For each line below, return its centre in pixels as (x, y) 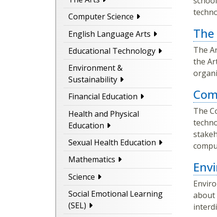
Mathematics (92, 160)
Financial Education (103, 97)
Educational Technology (112, 51)
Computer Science (101, 17)
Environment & (95, 68)
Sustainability (93, 80)
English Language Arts (109, 34)
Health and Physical (104, 114)
